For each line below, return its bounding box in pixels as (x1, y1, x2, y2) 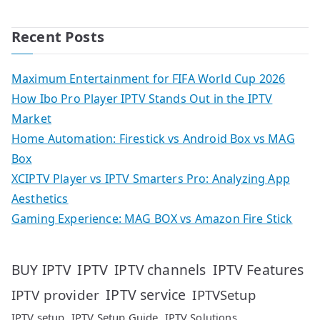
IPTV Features (212, 259, 304, 279)
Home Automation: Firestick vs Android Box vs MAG (11, 130, 295, 146)
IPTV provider (11, 285, 100, 304)
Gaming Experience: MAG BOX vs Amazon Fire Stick (11, 210, 293, 226)
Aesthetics (11, 190, 69, 206)
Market (11, 110, 51, 126)
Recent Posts (11, 26, 104, 46)
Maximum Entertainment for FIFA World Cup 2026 (11, 70, 286, 86)
